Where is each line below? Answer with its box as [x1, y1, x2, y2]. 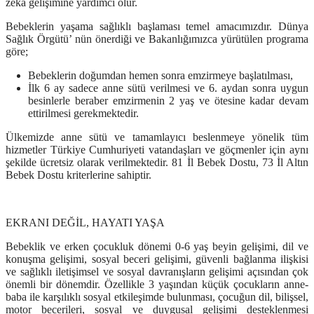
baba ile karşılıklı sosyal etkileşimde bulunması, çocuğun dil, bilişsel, [6, 291, 308, 303]
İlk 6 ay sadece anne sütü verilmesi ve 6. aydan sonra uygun [28, 82, 308, 95]
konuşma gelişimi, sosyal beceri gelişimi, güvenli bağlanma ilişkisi [6, 253, 308, 266]
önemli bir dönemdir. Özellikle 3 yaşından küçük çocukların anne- [6, 278, 308, 291]
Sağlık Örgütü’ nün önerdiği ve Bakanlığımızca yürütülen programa [6, 33, 308, 46]
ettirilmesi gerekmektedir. [28, 107, 139, 120]
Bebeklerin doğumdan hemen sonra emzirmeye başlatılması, [28, 69, 293, 82]
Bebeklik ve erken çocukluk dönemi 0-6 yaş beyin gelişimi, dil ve [6, 240, 308, 253]
